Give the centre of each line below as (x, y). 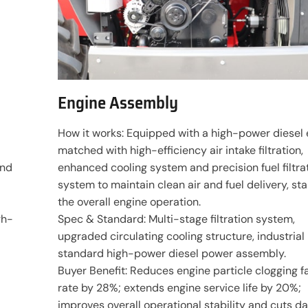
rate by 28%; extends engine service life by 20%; (179, 287)
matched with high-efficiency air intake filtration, (180, 150)
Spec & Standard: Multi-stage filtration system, (176, 219)
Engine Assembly (118, 103)
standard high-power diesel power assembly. (172, 253)
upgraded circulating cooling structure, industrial (181, 236)
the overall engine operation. (129, 201)
